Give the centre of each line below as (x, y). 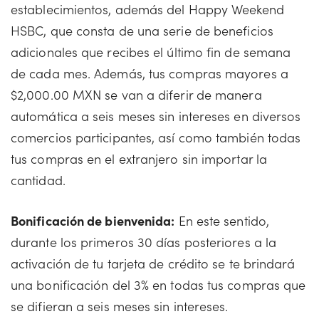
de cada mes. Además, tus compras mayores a (150, 73)
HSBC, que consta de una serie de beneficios (142, 30)
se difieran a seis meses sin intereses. (120, 306)
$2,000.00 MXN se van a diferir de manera (136, 94)
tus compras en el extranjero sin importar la (139, 158)
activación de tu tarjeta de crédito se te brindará (153, 263)
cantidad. (38, 180)
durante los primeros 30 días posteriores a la (144, 242)
